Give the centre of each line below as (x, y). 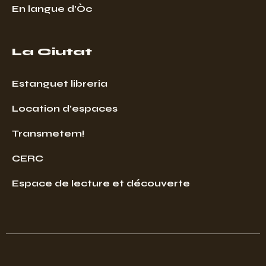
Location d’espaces (65, 108)
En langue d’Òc (52, 8)
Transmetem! (48, 133)
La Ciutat (52, 51)
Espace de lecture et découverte (101, 183)
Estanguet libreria (60, 83)
